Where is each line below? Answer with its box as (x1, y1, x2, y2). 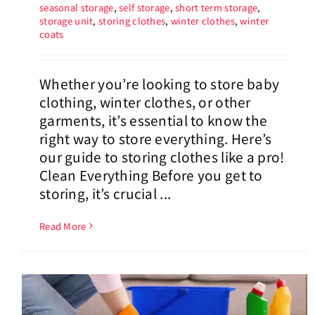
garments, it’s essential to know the (39, 110, 268, 129)
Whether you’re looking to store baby (39, 73, 280, 93)
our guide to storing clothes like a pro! (39, 146, 285, 166)
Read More (39, 219, 86, 233)
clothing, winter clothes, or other (39, 91, 251, 111)
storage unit (39, 13, 94, 27)
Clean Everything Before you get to (39, 165, 263, 184)
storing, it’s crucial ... (39, 183, 172, 202)
